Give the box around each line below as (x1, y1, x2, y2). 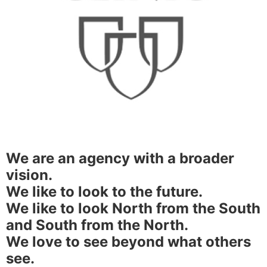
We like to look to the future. (6, 183, 203, 201)
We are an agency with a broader (6, 150, 234, 167)
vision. (6, 166, 52, 184)
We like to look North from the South (6, 200, 260, 218)
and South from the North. (6, 216, 188, 234)
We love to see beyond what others (6, 233, 251, 251)
